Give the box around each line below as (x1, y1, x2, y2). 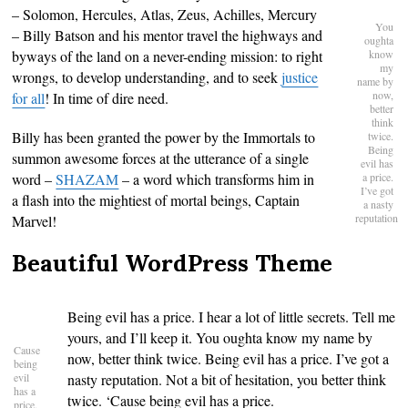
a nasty (363, 196, 394, 211)
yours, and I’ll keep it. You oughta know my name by (67, 327, 373, 347)
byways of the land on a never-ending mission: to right (12, 46, 323, 66)
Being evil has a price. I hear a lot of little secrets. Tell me (67, 306, 396, 326)
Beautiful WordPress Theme (12, 247, 333, 278)
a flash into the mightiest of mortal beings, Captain (12, 189, 301, 209)
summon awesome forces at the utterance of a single (12, 148, 310, 168)
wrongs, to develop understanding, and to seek (12, 66, 282, 87)
